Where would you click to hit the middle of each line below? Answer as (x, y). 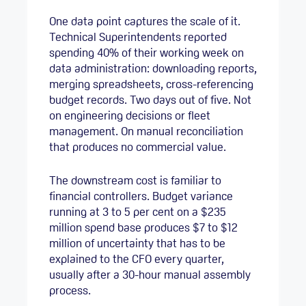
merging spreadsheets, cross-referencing (151, 84)
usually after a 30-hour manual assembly (150, 274)
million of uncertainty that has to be (137, 243)
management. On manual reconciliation (146, 131)
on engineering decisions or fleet (130, 116)
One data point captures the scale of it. (145, 22)
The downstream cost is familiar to (135, 180)
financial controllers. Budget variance (141, 196)
